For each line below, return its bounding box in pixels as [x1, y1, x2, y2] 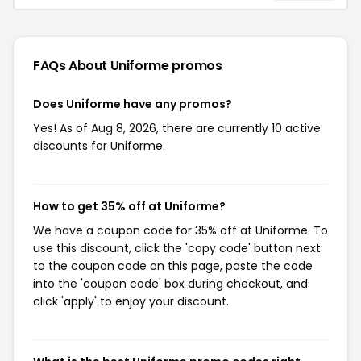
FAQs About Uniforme [33, 56, 172, 75]
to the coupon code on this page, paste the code [33, 258, 313, 274]
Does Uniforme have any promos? [33, 96, 232, 112]
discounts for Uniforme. [33, 138, 165, 154]
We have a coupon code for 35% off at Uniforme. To [33, 222, 328, 239]
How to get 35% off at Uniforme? [33, 198, 226, 214]
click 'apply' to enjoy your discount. [33, 293, 229, 309]
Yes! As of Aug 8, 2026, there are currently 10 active [33, 120, 321, 136]
